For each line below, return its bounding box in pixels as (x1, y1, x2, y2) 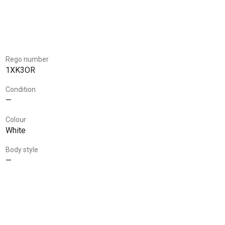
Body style (6, 145, 38, 154)
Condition (6, 85, 36, 93)
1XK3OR (6, 65, 35, 75)
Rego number (6, 55, 49, 63)
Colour (6, 115, 26, 124)
